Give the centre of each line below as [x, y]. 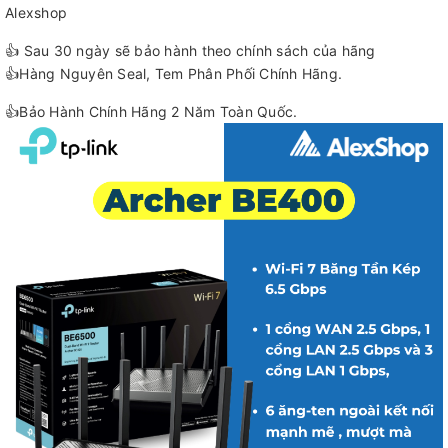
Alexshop [36, 12]
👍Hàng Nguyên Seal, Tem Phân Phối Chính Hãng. [173, 73]
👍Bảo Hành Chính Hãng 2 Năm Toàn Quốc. [151, 111]
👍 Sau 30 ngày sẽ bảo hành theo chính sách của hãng [190, 50]
